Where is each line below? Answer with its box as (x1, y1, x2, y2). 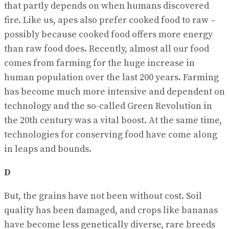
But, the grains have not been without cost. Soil (4, 190, 202, 202)
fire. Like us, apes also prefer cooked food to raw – (4, 14, 216, 26)
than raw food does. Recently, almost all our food (4, 42, 209, 55)
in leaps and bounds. (4, 143, 91, 155)
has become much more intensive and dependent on (4, 85, 225, 98)
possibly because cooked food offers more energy (4, 28, 213, 40)
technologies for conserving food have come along (4, 128, 217, 141)
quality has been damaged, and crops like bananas (4, 204, 218, 216)
